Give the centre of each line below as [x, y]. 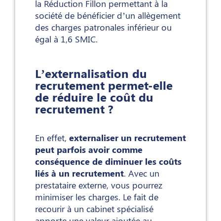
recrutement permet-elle [104, 85]
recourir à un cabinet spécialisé [94, 208]
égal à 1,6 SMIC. [66, 39]
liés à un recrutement [79, 173]
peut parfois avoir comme [89, 149]
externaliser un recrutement [128, 137]
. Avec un [142, 173]
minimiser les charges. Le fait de [97, 197]
